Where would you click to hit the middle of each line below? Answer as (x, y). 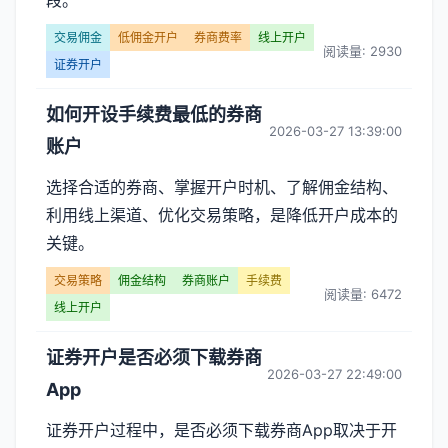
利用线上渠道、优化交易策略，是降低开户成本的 (222, 215)
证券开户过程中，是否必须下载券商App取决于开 (221, 430)
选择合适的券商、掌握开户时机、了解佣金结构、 (222, 187)
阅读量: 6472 (363, 293)
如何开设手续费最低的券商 (154, 114)
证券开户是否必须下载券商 (154, 357)
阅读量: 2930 (362, 50)
